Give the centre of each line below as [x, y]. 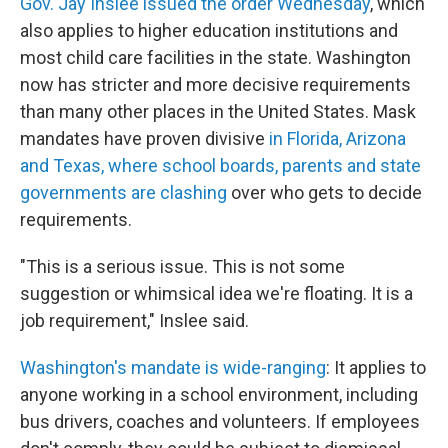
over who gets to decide [324, 193]
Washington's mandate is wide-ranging [173, 368]
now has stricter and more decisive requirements [215, 85]
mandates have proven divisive [144, 139]
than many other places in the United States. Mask [218, 112]
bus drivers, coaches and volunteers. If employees [220, 422]
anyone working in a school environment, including [219, 395]
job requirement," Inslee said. [134, 321]
